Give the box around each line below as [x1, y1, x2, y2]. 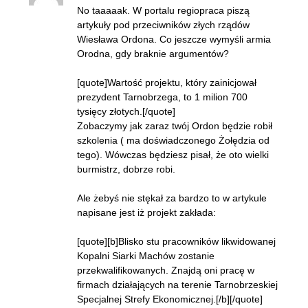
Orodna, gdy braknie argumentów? [77, 48, 229, 59]
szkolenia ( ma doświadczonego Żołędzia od [77, 135, 269, 146]
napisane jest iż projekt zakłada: [77, 207, 216, 218]
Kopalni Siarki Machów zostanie [77, 250, 214, 261]
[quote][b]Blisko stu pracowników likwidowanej [77, 236, 276, 247]
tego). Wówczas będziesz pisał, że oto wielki [77, 149, 269, 160]
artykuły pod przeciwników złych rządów [77, 19, 250, 30]
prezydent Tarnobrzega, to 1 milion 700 [77, 91, 247, 102]
